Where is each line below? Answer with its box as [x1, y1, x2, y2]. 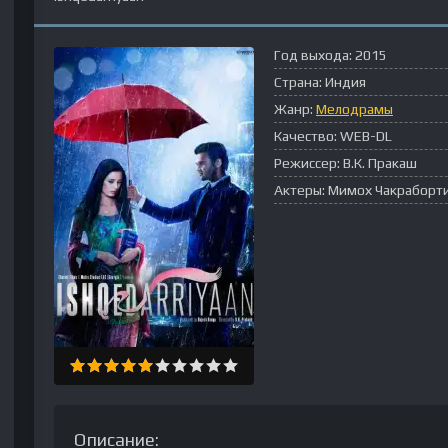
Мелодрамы [316, 101, 393, 117]
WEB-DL [340, 128, 392, 144]
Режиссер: [274, 155, 340, 171]
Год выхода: [274, 47, 352, 63]
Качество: [274, 128, 337, 144]
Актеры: [274, 182, 325, 198]
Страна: [274, 74, 322, 90]
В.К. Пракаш [343, 155, 417, 171]
